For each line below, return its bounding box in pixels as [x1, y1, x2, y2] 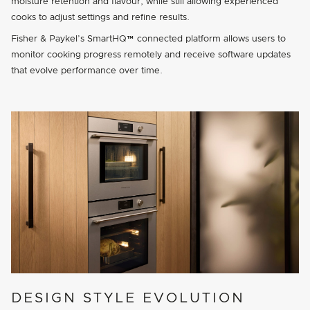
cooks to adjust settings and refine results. [11, 13, 190, 23]
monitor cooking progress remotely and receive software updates [11, 51, 291, 60]
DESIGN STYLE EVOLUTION [11, 291, 245, 306]
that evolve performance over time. [11, 66, 163, 76]
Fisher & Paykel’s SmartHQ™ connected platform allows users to [11, 35, 286, 44]
